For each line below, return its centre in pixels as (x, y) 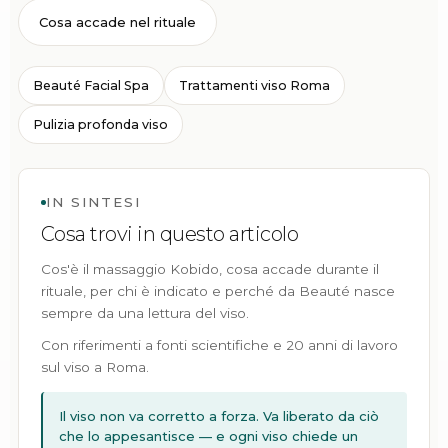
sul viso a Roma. (94, 367)
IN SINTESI (93, 202)
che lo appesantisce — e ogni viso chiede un (208, 436)
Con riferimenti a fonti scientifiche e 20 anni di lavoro (219, 345)
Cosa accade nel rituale (117, 22)
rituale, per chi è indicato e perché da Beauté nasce (217, 291)
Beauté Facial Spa (90, 85)
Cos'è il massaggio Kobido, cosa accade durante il (209, 269)
